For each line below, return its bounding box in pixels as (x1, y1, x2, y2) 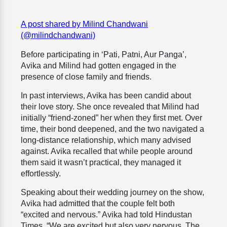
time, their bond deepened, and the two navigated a (21, 125, 204, 134)
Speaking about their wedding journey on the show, (21, 188, 204, 197)
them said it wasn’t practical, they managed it (21, 158, 181, 167)
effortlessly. (21, 169, 61, 178)
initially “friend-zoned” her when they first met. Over (21, 113, 202, 123)
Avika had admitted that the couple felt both (21, 199, 175, 208)
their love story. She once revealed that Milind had (21, 102, 199, 111)
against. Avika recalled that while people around (21, 147, 193, 156)
